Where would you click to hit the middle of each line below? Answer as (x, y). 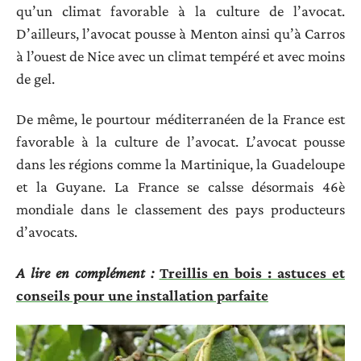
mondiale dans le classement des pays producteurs (180, 210)
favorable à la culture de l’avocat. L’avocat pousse (180, 142)
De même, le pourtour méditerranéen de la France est (180, 119)
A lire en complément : (85, 272)
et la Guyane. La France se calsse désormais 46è (180, 187)
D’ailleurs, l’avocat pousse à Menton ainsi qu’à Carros (180, 33)
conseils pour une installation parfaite (142, 295)
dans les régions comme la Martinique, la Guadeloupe (180, 164)
